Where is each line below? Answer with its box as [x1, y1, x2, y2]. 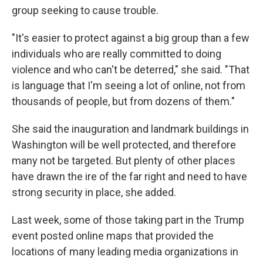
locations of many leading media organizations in [12, 245, 238, 258]
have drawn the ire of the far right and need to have [12, 170, 247, 183]
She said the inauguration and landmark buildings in [12, 122, 249, 135]
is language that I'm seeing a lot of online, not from [12, 79, 245, 92]
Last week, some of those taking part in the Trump [12, 213, 244, 226]
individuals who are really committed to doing [12, 47, 221, 60]
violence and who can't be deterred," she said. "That [12, 63, 249, 76]
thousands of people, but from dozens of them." [12, 95, 235, 107]
